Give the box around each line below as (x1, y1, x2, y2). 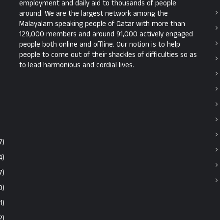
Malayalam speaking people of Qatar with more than (19, 19, 185, 29)
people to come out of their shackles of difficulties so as (19, 50, 197, 60)
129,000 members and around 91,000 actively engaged (19, 29, 193, 40)
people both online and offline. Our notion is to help (19, 39, 180, 50)
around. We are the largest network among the (19, 8, 168, 19)
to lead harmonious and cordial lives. (19, 60, 134, 71)
